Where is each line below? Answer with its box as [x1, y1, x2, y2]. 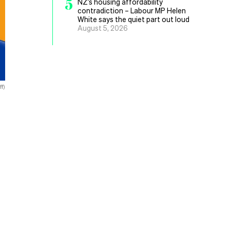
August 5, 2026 [78, 23, 128, 32]
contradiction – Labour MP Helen [78, 6, 186, 15]
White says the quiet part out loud [78, 14, 189, 24]
